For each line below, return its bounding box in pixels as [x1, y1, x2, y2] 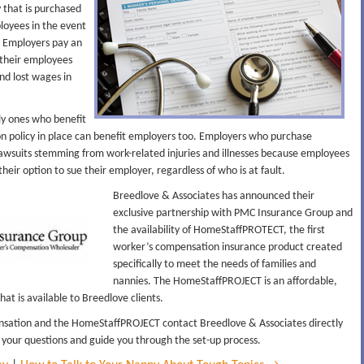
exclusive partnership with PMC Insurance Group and [113, 207, 353, 219]
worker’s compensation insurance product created [113, 241, 342, 253]
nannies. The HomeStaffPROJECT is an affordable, [113, 275, 337, 288]
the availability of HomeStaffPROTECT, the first [113, 224, 325, 236]
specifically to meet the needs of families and [113, 258, 316, 271]
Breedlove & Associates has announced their [113, 190, 314, 202]
